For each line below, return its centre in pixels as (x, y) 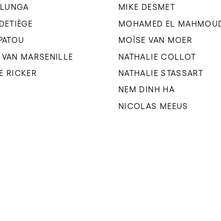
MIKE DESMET (147, 7)
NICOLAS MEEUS (153, 106)
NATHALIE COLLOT (157, 56)
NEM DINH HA (147, 90)
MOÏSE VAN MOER (156, 40)
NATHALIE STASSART (161, 73)
